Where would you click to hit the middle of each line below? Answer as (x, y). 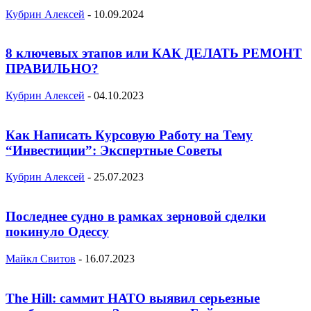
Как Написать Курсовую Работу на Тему (129, 135)
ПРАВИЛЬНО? (52, 69)
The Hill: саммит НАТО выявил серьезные (133, 298)
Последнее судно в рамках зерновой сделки (136, 217)
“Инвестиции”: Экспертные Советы (114, 150)
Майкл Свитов (41, 258)
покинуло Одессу (57, 232)
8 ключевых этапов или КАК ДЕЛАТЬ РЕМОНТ (154, 53)
